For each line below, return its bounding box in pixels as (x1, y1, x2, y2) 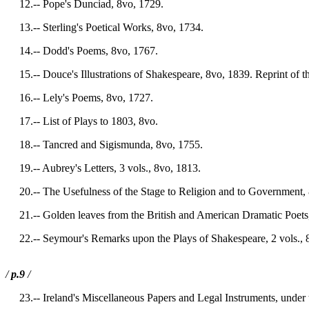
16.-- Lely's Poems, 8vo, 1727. (6, 92, 153, 103)
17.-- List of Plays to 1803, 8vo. (6, 115, 158, 127)
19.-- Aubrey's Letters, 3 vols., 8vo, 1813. (6, 162, 201, 174)
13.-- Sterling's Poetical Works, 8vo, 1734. (6, 21, 203, 33)
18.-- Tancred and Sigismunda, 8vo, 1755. (6, 139, 203, 150)
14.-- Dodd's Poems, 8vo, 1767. (6, 45, 158, 57)
